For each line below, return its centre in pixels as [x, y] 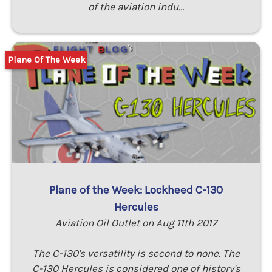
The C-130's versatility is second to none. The [136, 253]
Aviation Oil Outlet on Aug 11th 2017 [136, 223]
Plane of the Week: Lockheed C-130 [136, 190]
